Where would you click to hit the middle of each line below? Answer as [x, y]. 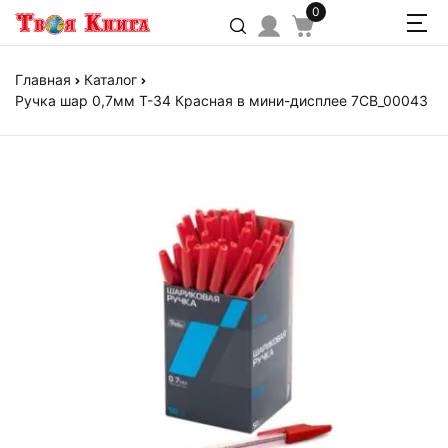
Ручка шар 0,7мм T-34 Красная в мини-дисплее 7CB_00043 [221, 100]
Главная [43, 79]
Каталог [110, 79]
